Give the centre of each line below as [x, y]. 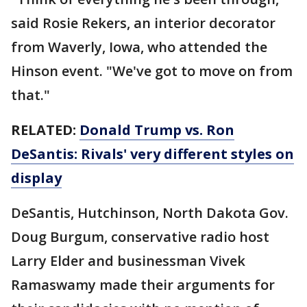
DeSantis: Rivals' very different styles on [152, 154]
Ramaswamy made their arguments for [143, 285]
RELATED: [45, 130]
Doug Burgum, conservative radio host [140, 237]
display [36, 178]
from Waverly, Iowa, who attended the [139, 47]
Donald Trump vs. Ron [157, 130]
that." [30, 95]
